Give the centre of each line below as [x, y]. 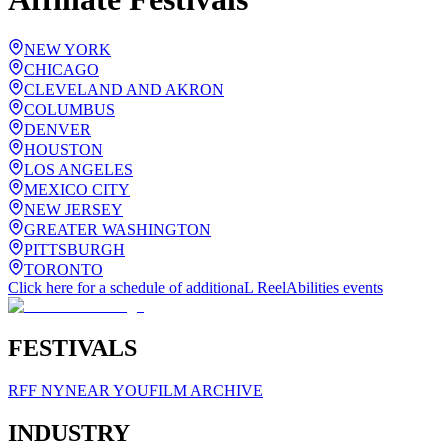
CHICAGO [61, 70]
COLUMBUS [69, 110]
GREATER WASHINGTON [117, 230]
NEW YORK [67, 50]
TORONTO [63, 270]
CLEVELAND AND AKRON [124, 90]
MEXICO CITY [77, 190]
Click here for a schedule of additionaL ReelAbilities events [195, 288]
